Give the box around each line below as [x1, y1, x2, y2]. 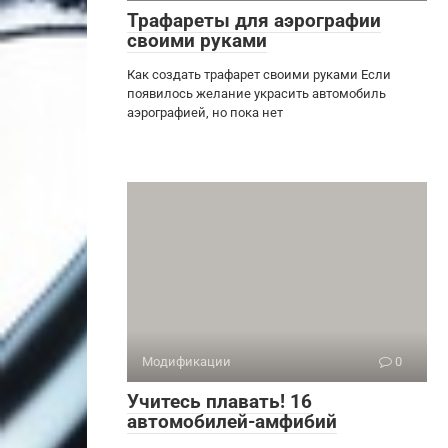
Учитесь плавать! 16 [127, 389, 312, 413]
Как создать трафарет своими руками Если [127, 66, 391, 82]
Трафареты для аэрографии [127, 8, 381, 32]
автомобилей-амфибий [127, 409, 337, 433]
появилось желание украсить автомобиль [127, 85, 386, 101]
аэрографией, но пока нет [127, 104, 283, 120]
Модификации [142, 353, 231, 369]
